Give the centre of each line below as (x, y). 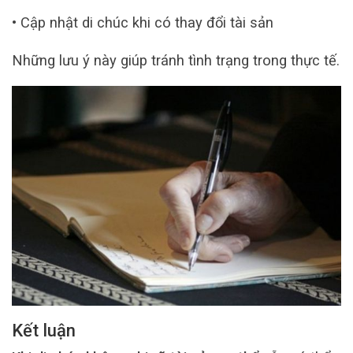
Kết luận (44, 331)
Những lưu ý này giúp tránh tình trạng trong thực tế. (176, 60)
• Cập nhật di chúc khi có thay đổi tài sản (143, 23)
